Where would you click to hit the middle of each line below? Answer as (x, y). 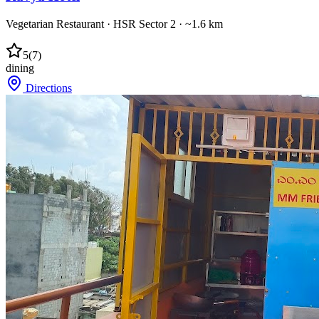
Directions (47, 88)
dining (20, 68)
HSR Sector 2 (145, 23)
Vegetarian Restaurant (55, 23)
